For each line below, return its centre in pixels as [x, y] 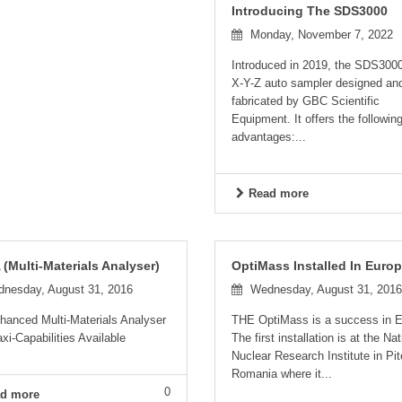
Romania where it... [281, 374]
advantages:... [268, 137]
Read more [278, 193]
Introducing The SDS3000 [309, 11]
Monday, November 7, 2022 [319, 35]
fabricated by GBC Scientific [305, 101]
